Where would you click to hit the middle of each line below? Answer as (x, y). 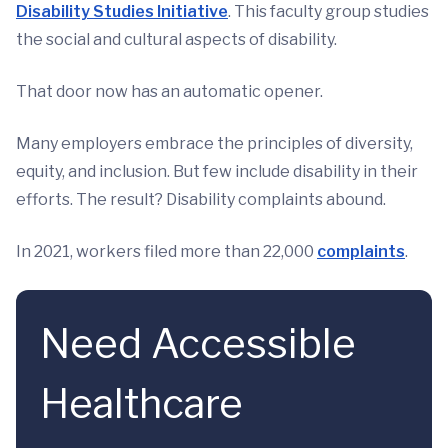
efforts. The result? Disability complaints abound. (201, 200)
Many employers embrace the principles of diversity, (214, 144)
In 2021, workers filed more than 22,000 (166, 252)
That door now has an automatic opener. (169, 92)
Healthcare (141, 404)
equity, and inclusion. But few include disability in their (217, 172)
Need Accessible (198, 344)
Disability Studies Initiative (122, 12)
